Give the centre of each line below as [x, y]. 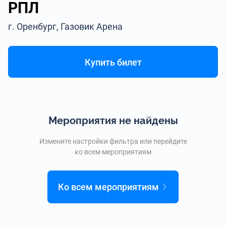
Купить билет [113, 62]
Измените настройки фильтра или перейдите [113, 141]
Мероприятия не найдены [113, 121]
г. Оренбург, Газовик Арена [66, 26]
